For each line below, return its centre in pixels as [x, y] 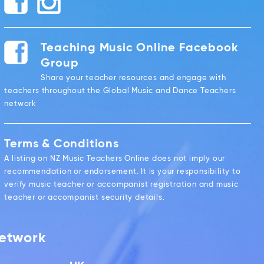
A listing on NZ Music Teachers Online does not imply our [115, 159]
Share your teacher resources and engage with [133, 78]
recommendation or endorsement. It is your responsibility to [123, 172]
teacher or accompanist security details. [85, 198]
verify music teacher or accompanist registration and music [121, 185]
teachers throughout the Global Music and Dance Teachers [120, 91]
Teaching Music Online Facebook [140, 49]
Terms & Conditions [62, 145]
